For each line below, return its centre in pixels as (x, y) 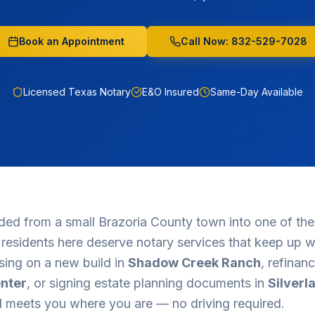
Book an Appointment (72, 41)
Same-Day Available (257, 92)
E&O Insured (171, 92)
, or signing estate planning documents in (147, 283)
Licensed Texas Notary (77, 92)
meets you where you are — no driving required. (143, 303)
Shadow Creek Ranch (194, 263)
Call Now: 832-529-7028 (244, 41)
